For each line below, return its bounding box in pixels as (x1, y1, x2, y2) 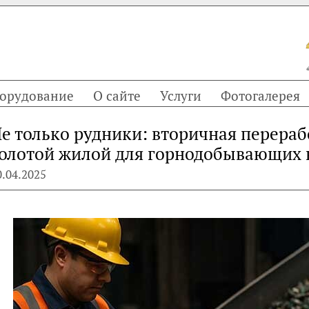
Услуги (160, 87, 201, 104)
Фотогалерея (221, 87, 300, 104)
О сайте (93, 87, 141, 104)
